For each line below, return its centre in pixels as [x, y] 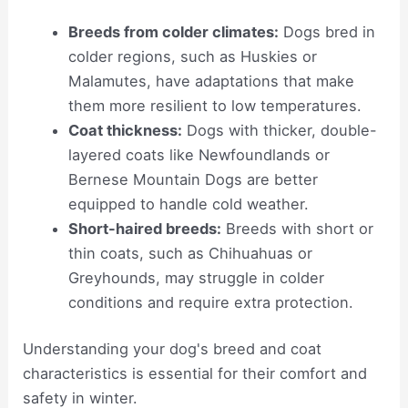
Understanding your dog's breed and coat [173, 349]
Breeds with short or [297, 228]
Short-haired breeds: [144, 228]
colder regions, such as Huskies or [192, 56]
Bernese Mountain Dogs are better [193, 179]
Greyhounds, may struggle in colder [196, 277]
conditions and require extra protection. [210, 302]
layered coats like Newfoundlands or [199, 154]
